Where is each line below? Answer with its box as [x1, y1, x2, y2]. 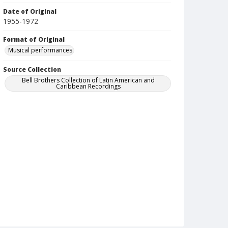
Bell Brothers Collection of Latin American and [22, 76, 155, 84]
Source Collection [3, 65, 61, 74]
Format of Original [3, 35, 65, 44]
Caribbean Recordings [56, 82, 121, 91]
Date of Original [3, 7, 56, 16]
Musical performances [8, 46, 72, 54]
